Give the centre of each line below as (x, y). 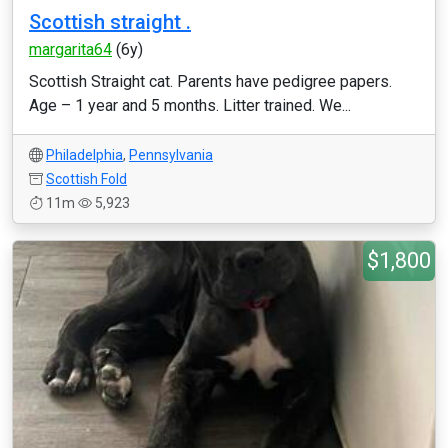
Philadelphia (84, 155)
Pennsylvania (171, 155)
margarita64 (70, 49)
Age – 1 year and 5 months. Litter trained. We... (190, 105)
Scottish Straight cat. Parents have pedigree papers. (210, 81)
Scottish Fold (86, 179)
